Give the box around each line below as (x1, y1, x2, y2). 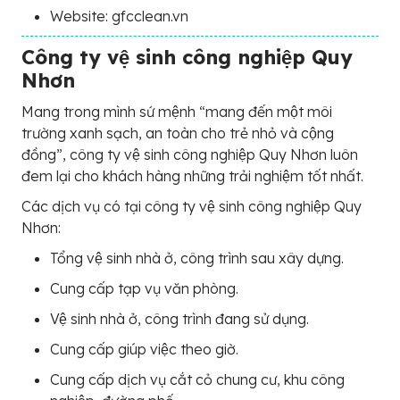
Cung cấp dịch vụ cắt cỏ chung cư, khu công (50, 370, 345, 388)
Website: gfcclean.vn (50, 6, 188, 25)
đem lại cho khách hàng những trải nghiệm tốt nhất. (21, 166, 363, 185)
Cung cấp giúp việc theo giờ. (50, 339, 238, 358)
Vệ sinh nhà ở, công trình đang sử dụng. (50, 309, 309, 328)
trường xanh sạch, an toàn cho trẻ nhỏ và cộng (21, 123, 334, 142)
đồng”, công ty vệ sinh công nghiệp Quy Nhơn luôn (21, 145, 358, 163)
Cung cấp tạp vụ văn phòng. (50, 279, 238, 297)
